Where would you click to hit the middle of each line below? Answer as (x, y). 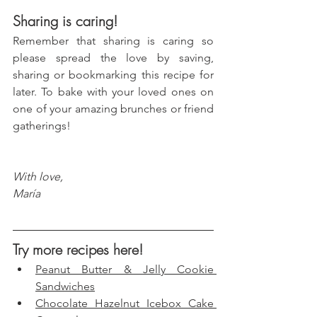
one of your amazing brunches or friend (113, 108)
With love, (39, 176)
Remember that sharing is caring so (113, 40)
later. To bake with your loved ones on (113, 91)
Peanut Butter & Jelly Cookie (125, 269)
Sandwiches (65, 286)
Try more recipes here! (78, 249)
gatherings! (42, 125)
